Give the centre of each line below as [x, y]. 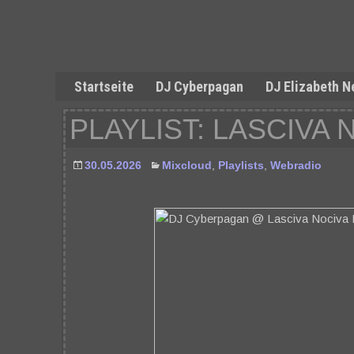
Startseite [104, 87]
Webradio [296, 165]
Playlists [241, 165]
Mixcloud [187, 165]
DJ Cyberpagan [200, 87]
